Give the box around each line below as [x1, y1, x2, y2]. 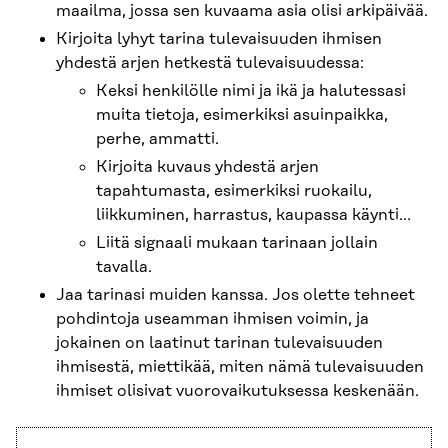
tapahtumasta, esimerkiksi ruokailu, [96, 182, 372, 201]
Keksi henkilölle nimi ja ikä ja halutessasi [96, 82, 406, 101]
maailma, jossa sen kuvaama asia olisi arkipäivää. [56, 2, 428, 21]
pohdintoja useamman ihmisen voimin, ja [56, 310, 369, 329]
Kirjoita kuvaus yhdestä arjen [96, 158, 319, 177]
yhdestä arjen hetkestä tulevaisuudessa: [56, 54, 364, 73]
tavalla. [96, 258, 152, 277]
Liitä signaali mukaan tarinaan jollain [96, 234, 378, 253]
